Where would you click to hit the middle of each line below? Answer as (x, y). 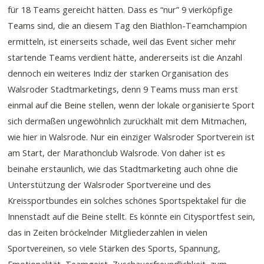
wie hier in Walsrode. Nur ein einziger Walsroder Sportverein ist (131, 137)
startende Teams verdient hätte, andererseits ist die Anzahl (125, 57)
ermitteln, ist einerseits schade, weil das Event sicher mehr (122, 42)
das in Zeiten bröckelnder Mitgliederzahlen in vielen (108, 232)
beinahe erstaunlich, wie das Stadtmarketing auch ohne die (123, 169)
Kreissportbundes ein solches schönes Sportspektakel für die (127, 201)
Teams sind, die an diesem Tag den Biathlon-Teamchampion (128, 26)
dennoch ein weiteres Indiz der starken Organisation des (118, 73)
